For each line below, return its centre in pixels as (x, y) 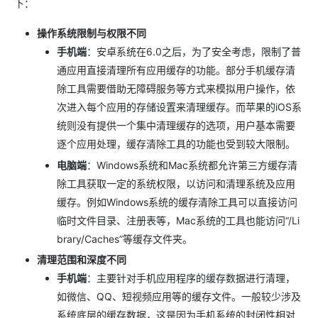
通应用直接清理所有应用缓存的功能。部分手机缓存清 (176, 70)
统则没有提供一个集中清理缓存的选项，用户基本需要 (176, 125)
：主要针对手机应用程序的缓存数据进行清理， (191, 278)
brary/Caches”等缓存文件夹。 (125, 238)
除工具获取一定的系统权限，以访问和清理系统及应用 (176, 183)
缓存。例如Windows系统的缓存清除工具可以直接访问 (177, 202)
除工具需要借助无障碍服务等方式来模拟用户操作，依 (176, 88)
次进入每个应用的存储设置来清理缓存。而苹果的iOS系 (179, 107)
